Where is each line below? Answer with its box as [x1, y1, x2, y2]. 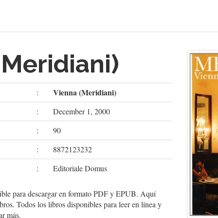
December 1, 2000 [53, 106, 110, 116]
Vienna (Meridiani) [53, 87, 116, 98]
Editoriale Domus [53, 163, 107, 173]
